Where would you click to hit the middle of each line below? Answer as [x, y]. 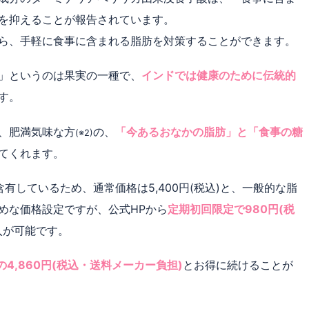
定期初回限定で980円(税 [231, 209]
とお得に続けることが [238, 265]
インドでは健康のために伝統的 [219, 76]
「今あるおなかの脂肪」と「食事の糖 [209, 131]
